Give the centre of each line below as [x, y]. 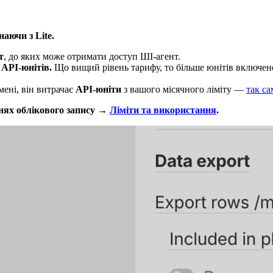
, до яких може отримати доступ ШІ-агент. [92, 56]
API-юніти [98, 89]
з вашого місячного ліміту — [184, 89]
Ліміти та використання [163, 110]
